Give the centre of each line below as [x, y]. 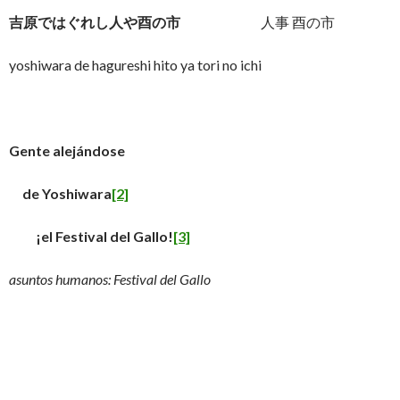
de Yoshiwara [60, 193]
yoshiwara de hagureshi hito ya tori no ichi [135, 65]
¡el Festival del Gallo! [91, 236]
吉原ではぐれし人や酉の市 [95, 22]
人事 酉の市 [258, 22]
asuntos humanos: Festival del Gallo [110, 279]
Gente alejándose [67, 150]
